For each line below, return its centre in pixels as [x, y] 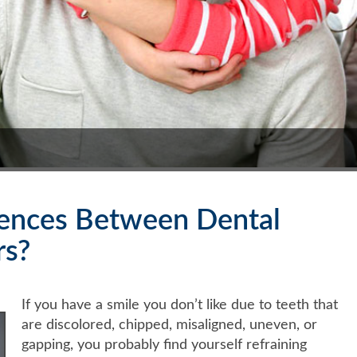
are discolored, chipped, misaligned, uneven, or [169, 325]
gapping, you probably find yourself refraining [164, 345]
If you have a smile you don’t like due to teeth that [179, 305]
